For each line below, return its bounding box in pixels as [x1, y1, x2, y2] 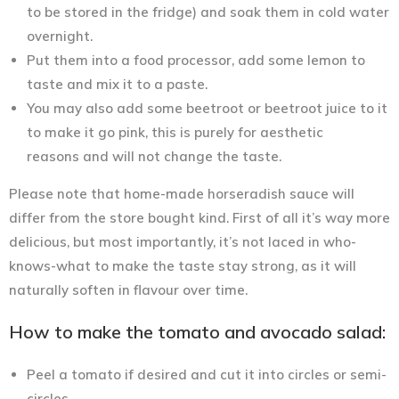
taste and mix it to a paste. [27, 75, 208, 93]
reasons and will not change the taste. [27, 147, 281, 165]
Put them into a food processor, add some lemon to [27, 51, 365, 69]
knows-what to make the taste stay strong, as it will [9, 256, 356, 274]
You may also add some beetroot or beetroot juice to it [27, 99, 387, 117]
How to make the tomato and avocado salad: [9, 320, 386, 343]
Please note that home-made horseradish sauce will [9, 184, 354, 202]
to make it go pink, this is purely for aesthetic [27, 123, 323, 141]
